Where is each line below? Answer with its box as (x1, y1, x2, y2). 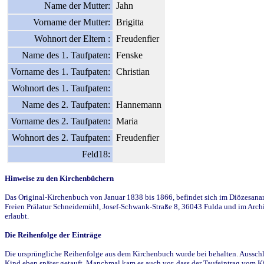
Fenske (116, 49, 143, 60)
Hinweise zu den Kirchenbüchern (5, 173, 114, 183)
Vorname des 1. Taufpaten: (11, 66, 110, 77)
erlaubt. (5, 211, 29, 220)
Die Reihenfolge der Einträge (5, 230, 101, 239)
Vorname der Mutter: (33, 16, 110, 27)
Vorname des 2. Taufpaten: (11, 115, 110, 126)
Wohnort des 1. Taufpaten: (12, 82, 110, 93)
